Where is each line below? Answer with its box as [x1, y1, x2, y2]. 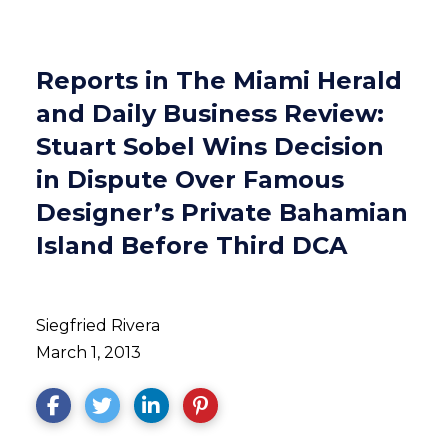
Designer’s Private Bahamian [35, 198, 408, 227]
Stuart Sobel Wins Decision [35, 132, 384, 161]
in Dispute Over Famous [35, 165, 344, 194]
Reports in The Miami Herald [35, 66, 402, 95]
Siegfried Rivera [35, 316, 160, 335]
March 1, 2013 [35, 343, 141, 362]
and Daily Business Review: [35, 99, 384, 128]
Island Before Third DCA [35, 231, 347, 260]
